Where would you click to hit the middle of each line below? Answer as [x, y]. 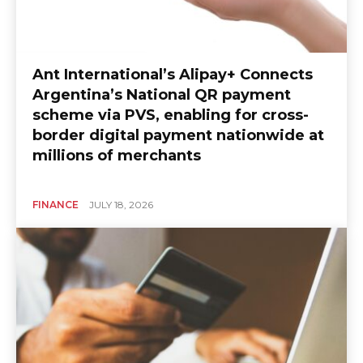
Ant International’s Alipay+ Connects [173, 75]
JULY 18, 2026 [121, 205]
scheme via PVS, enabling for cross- [171, 115]
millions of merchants [117, 156]
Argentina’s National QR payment [162, 95]
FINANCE [56, 205]
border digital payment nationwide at [178, 136]
